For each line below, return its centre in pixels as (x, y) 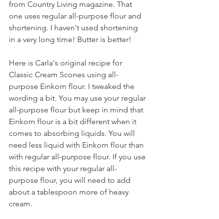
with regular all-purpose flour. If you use (78, 157)
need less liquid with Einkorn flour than (77, 145)
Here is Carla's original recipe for (66, 63)
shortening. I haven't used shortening (74, 28)
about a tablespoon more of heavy (70, 192)
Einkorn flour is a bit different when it (74, 121)
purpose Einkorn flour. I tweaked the (73, 86)
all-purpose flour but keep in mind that (77, 110)
